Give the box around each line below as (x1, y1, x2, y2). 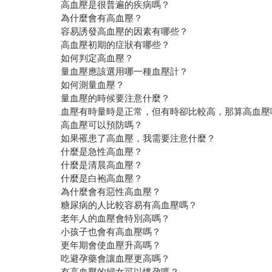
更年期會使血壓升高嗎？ (61, 240, 161, 251)
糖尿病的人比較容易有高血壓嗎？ (61, 200, 198, 211)
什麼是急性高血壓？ (61, 146, 143, 157)
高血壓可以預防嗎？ (61, 120, 143, 131)
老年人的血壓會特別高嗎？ (61, 213, 171, 224)
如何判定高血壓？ (61, 53, 134, 64)
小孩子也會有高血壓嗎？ (61, 226, 161, 237)
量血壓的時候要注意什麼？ (61, 93, 171, 104)
